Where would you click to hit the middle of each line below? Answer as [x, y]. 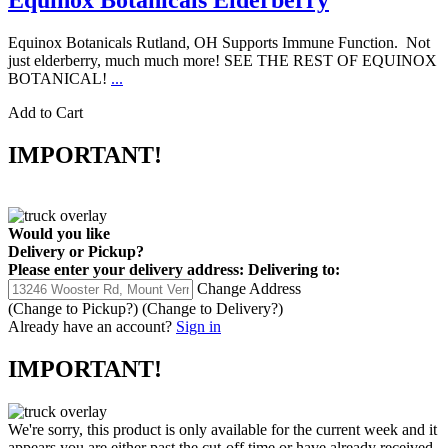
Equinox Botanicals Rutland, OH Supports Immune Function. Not [219, 43]
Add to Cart [45, 113]
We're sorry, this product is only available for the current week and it [222, 429]
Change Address [249, 289]
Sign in [198, 327]
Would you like [59, 234]
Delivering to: [294, 270]
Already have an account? [90, 327]
